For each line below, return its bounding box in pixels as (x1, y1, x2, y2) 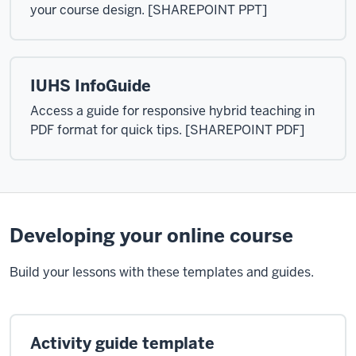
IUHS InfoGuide (30, 75, 151, 96)
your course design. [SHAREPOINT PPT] (30, 2, 267, 18)
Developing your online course (10, 223, 293, 248)
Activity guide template (30, 333, 215, 354)
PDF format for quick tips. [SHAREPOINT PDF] (30, 122, 304, 138)
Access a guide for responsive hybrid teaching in (30, 103, 315, 119)
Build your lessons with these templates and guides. (10, 264, 314, 281)
